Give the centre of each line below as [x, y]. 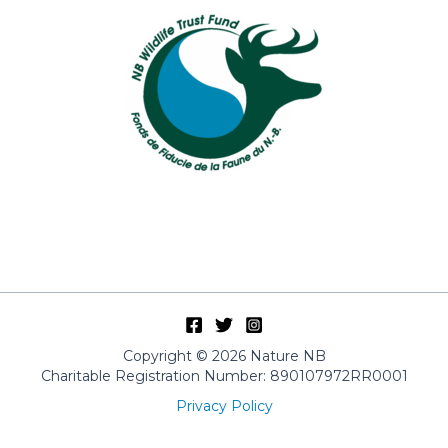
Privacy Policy [224, 406]
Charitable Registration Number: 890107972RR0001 [224, 376]
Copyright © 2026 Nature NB [224, 356]
